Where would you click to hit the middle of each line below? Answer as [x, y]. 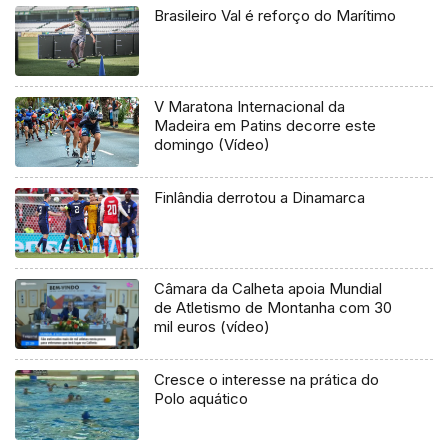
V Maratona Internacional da [250, 107]
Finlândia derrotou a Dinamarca [260, 198]
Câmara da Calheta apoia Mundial [268, 289]
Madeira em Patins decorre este [265, 126]
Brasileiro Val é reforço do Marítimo [275, 16]
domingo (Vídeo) [212, 145]
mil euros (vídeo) [212, 327]
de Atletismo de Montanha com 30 [273, 308]
